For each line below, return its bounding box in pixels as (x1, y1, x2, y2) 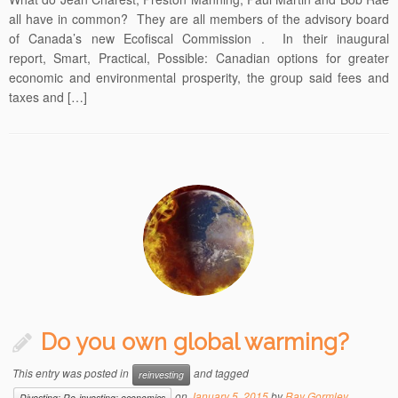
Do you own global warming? (41, 329, 350, 356)
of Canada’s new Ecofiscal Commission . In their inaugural (9, 29, 389, 48)
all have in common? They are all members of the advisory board (9, 10, 389, 28)
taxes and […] (9, 88, 87, 107)
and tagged (191, 365, 250, 381)
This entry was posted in (12, 365, 132, 381)
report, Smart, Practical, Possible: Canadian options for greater (9, 49, 389, 68)
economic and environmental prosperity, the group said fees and (9, 68, 389, 87)
